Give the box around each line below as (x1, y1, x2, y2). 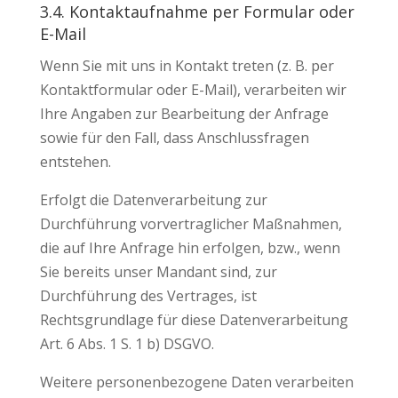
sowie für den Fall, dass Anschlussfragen (39, 128, 309, 147)
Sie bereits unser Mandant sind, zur (39, 262, 277, 282)
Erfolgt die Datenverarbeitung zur (39, 190, 267, 210)
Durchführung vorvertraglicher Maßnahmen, (39, 214, 342, 234)
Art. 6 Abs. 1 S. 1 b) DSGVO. (39, 334, 214, 354)
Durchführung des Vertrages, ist (39, 286, 257, 306)
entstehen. (39, 152, 111, 171)
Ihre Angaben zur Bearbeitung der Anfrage (39, 104, 329, 123)
